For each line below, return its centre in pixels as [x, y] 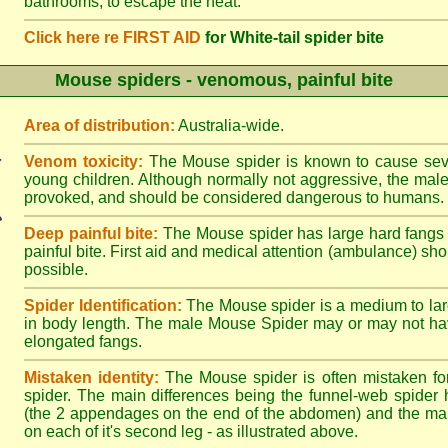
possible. [56, 269]
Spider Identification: [103, 305]
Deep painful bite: [91, 233]
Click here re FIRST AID [112, 37]
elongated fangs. [83, 341]
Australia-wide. [229, 125]
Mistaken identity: [92, 377]
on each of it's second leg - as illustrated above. [191, 431]
